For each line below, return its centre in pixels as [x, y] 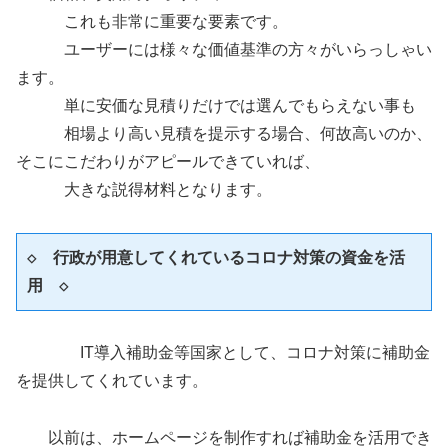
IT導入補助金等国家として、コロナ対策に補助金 [223, 353]
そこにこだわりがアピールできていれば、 [168, 161]
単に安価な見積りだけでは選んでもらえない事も [216, 105]
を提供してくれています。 [112, 381]
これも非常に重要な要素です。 [152, 21]
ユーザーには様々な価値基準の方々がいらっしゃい [224, 49]
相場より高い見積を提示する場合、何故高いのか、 [224, 133]
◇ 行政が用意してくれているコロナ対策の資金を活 [216, 257]
